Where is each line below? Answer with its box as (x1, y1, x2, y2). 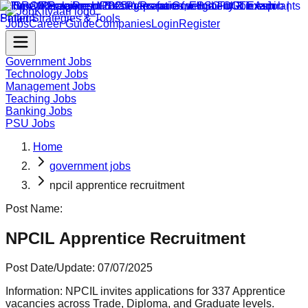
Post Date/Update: (5, 261, 95, 274)
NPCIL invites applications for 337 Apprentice (65, 285, 285, 297)
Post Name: (5, 203, 63, 214)
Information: (5, 285, 63, 297)
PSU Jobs (5, 118, 55, 129)
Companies (95, 18, 151, 30)
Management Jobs (5, 80, 96, 92)
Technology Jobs (5, 68, 88, 80)
